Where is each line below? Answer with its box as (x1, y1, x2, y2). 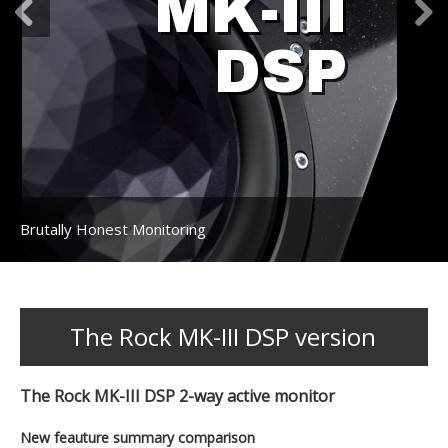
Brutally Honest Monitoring (20, 219, 206, 239)
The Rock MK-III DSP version (70, 320, 376, 354)
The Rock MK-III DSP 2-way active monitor (20, 385, 335, 408)
